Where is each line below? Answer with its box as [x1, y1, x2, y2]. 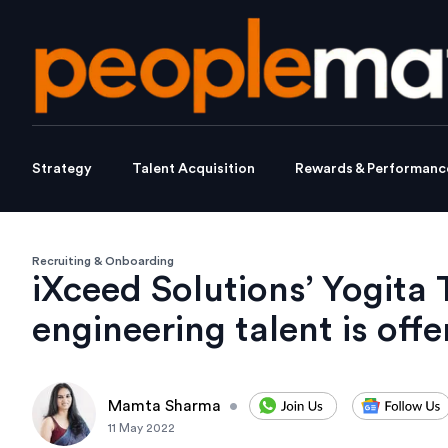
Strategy [32, 162, 92, 177]
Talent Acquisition [132, 162, 255, 177]
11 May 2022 [108, 422, 175, 435]
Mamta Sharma [108, 398, 221, 415]
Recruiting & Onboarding [32, 255, 174, 268]
